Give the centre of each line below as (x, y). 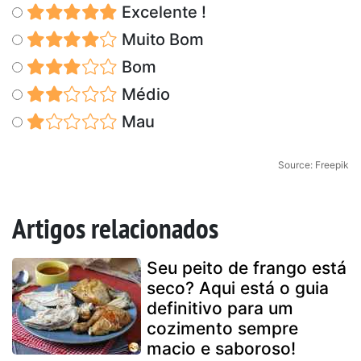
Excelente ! (162, 12)
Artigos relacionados (115, 228)
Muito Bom (160, 39)
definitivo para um (220, 308)
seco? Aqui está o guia (238, 288)
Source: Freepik (313, 164)
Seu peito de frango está (247, 268)
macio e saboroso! (221, 348)
